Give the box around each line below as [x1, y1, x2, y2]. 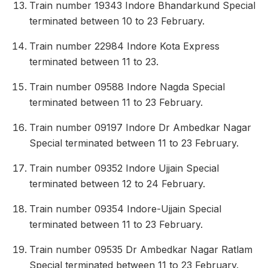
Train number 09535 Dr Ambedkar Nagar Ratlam [29, 243, 253, 256]
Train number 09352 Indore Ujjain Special [29, 162, 220, 175]
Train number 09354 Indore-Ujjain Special [29, 203, 222, 215]
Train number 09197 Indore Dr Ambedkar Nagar [29, 121, 252, 134]
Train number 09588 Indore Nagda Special [29, 81, 226, 93]
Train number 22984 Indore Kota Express [29, 40, 220, 53]
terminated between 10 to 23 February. [29, 15, 205, 28]
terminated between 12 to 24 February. [29, 178, 206, 190]
